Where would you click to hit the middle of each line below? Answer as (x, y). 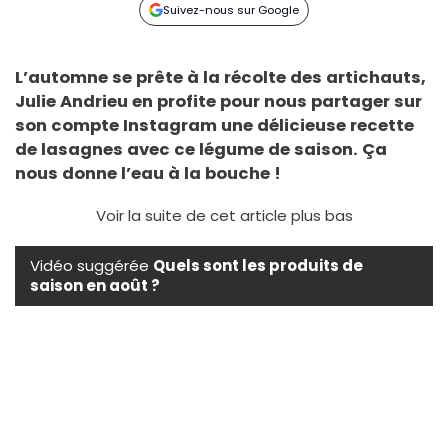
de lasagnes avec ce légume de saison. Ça (201, 149)
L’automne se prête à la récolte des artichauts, (220, 77)
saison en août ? (95, 285)
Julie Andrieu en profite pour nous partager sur (218, 101)
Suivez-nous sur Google (231, 10)
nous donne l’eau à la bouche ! (150, 173)
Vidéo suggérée (91, 265)
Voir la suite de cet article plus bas (224, 215)
